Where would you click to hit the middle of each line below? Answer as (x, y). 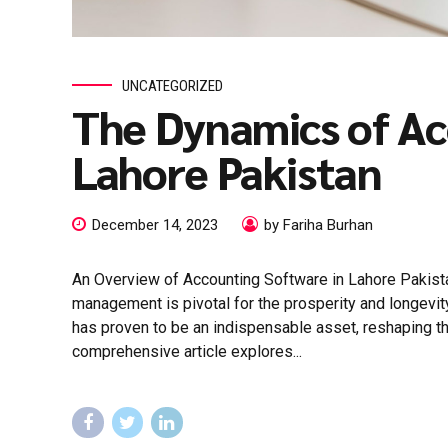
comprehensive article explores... (187, 352)
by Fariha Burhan (318, 225)
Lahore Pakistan (227, 170)
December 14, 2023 (155, 225)
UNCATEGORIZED (172, 85)
